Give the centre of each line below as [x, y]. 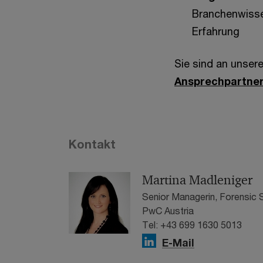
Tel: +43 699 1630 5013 [192, 225]
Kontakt [92, 144]
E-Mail [178, 243]
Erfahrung [216, 31]
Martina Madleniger [197, 181]
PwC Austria [168, 211]
